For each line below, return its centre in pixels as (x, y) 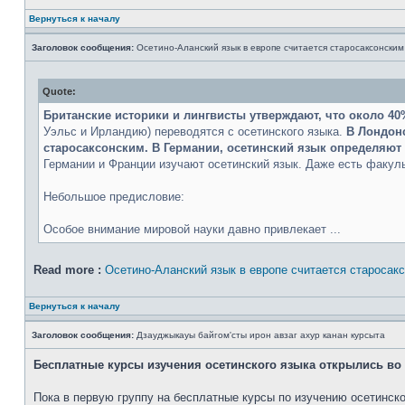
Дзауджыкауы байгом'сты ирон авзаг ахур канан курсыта (259, 335)
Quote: (59, 91)
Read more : (67, 270)
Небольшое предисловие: (114, 197)
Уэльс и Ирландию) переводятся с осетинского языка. (195, 132)
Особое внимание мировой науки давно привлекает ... (192, 229)
